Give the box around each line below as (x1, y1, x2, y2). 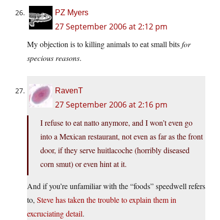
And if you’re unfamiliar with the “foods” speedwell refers (27, 181, 205, 192)
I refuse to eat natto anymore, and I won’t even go (40, 117, 192, 128)
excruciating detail (27, 208, 82, 219)
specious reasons (27, 53, 80, 63)
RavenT (55, 86, 83, 95)
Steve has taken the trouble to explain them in (37, 194, 176, 205)
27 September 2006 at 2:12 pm (55, 21, 167, 32)
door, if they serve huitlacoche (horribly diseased (40, 145, 190, 156)
